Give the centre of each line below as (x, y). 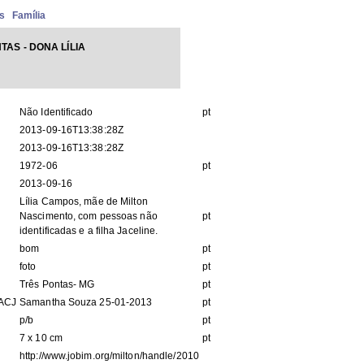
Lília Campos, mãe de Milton (84, 201)
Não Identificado (56, 112)
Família (29, 15)
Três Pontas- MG (57, 284)
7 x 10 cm (41, 338)
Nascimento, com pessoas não (89, 216)
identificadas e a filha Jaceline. (89, 231)
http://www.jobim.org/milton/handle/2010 (109, 356)
